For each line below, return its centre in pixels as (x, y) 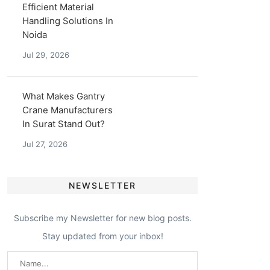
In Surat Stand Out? (64, 124)
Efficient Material (58, 7)
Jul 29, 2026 (46, 55)
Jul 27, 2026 (45, 144)
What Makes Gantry (64, 96)
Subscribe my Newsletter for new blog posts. (102, 218)
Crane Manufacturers (68, 110)
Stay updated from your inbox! (102, 236)
